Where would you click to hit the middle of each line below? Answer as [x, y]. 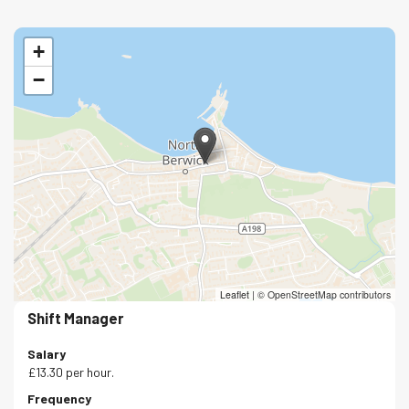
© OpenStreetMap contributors [323, 295]
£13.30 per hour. [71, 372]
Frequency [59, 399]
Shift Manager [75, 319]
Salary [47, 354]
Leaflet [235, 295]
